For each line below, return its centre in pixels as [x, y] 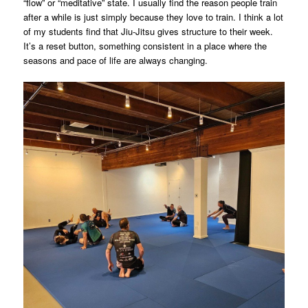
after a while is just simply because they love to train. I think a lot [153, 17]
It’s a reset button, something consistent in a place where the [145, 46]
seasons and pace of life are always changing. [115, 60]
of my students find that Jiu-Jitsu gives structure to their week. [148, 32]
